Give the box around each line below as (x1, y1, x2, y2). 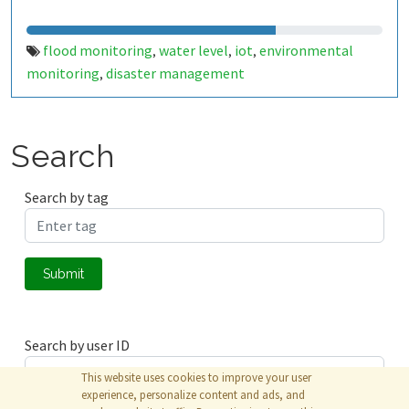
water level (159, 41, 228, 59)
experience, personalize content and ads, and (81, 387, 305, 403)
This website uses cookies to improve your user (81, 370, 311, 385)
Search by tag (25, 188, 109, 206)
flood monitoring (43, 41, 152, 59)
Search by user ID (25, 336, 130, 354)
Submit (43, 267, 84, 281)
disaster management (106, 64, 245, 82)
